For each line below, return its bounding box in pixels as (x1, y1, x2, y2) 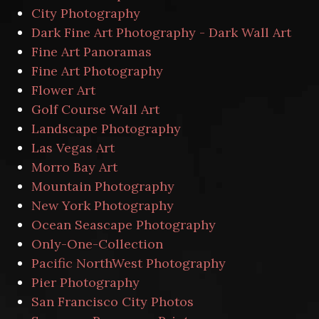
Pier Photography (31, 274, 140, 291)
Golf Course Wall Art (31, 101, 159, 117)
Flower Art (31, 82, 95, 98)
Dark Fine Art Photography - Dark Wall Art (31, 24, 291, 41)
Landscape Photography (31, 120, 181, 137)
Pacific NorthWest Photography (31, 255, 226, 271)
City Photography (31, 5, 140, 21)
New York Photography (31, 197, 174, 214)
